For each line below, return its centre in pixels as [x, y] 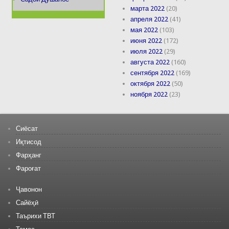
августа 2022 [150, 62]
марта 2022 [148, 9]
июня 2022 [146, 41]
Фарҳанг [28, 155]
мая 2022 [144, 30]
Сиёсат [27, 128]
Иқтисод [28, 142]
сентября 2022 [153, 73]
